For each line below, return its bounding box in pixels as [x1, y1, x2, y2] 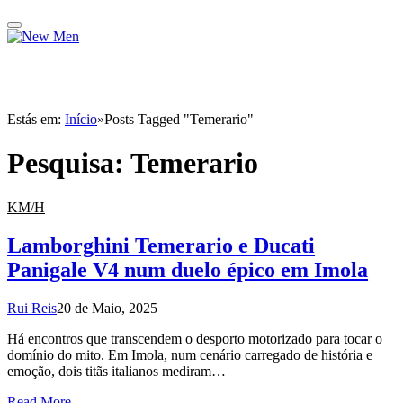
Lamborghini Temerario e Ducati [7, 233, 315, 257]
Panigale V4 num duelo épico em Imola [7, 257, 368, 282]
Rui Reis [7, 300, 57, 316]
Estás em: [7, 112, 65, 127]
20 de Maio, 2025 [57, 300, 157, 316]
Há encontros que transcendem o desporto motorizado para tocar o [7, 330, 382, 346]
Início [65, 112, 97, 127]
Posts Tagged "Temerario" [104, 112, 254, 127]
